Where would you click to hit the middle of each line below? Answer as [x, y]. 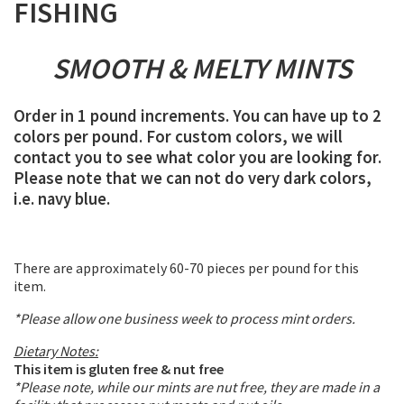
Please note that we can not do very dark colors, [193, 179]
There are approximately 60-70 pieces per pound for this [186, 268]
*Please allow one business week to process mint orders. [186, 319]
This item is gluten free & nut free [119, 369]
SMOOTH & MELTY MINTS [202, 68]
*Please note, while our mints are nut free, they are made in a [197, 387]
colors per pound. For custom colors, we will [178, 137]
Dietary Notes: [56, 351]
